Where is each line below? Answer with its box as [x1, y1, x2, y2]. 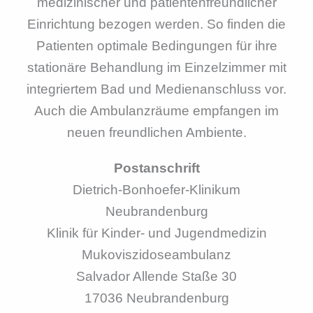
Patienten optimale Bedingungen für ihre [36, 38, 277, 53]
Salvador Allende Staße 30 [76, 268, 237, 284]
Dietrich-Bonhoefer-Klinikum [73, 182, 240, 197]
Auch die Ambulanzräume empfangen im [34, 103, 279, 118]
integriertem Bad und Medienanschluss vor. [27, 81, 286, 96]
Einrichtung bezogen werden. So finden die [27, 16, 286, 31]
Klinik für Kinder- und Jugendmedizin [46, 225, 267, 240]
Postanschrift [113, 160, 200, 175]
